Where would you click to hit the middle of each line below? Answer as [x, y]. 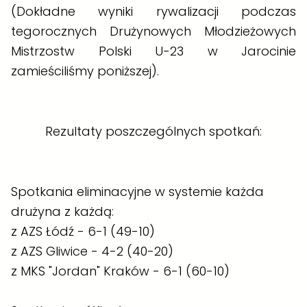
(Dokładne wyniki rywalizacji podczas [153, 11]
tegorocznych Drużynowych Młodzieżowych [153, 31]
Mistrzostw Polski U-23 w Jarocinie [153, 51]
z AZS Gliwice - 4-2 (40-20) [92, 251]
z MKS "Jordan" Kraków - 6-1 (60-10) [120, 271]
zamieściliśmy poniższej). [85, 71]
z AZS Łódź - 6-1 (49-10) [83, 231]
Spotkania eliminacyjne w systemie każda [137, 191]
